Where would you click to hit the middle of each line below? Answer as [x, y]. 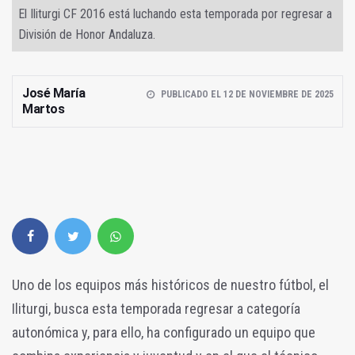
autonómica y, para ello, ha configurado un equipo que [164, 332]
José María [53, 93]
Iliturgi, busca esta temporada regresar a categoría [156, 308]
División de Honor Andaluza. [87, 34]
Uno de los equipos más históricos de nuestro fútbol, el [170, 284]
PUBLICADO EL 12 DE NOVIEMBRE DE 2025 [247, 94]
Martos [43, 109]
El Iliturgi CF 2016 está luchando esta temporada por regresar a [175, 13]
